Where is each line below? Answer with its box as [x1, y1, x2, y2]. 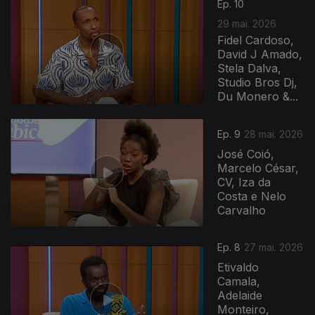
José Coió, [217, 147, 275, 162]
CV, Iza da [217, 175, 271, 190]
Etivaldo [217, 260, 259, 274]
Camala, [217, 274, 261, 288]
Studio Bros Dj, [217, 75, 298, 89]
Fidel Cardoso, [217, 32, 295, 47]
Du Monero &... [217, 89, 299, 103]
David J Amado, [217, 46, 303, 61]
